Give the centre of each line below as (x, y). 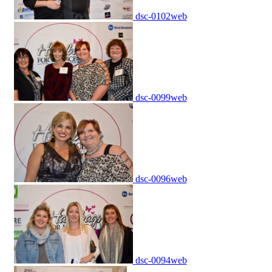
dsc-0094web (161, 260)
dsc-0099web (161, 98)
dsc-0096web (161, 179)
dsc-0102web (161, 16)
